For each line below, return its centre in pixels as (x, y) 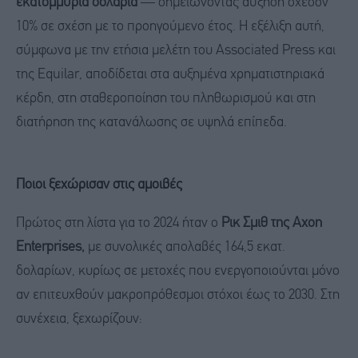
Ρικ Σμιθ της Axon (270, 224)
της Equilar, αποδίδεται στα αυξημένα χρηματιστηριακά (170, 74)
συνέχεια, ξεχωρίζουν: (79, 320)
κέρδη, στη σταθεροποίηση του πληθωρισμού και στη (166, 98)
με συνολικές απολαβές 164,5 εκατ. (185, 248)
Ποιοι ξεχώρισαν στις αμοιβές (99, 185)
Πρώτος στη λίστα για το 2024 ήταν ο (117, 224)
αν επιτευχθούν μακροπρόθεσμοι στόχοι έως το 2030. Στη (178, 296)
